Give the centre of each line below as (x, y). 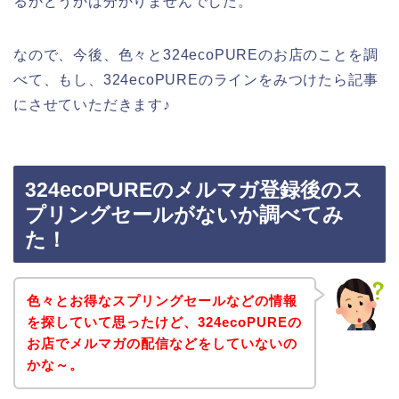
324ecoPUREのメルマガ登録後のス (194, 190)
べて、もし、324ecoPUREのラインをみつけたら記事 (196, 79)
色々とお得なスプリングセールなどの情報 (162, 300)
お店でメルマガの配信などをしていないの (162, 343)
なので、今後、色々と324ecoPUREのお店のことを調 (196, 54)
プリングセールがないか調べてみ (184, 215)
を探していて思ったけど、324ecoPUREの (164, 322)
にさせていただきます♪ (92, 104)
